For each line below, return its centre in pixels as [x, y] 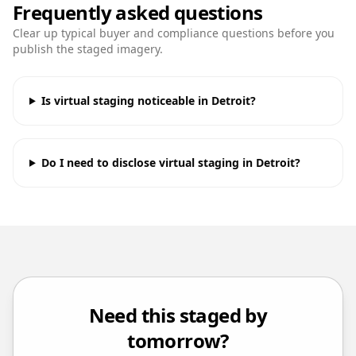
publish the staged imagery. [88, 48]
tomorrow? [178, 340]
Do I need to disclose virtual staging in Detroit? [170, 162]
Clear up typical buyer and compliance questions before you [174, 33]
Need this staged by [178, 315]
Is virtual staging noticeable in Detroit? [148, 100]
